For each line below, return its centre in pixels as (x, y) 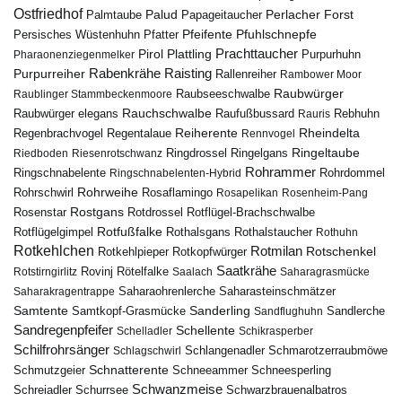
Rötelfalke (143, 271)
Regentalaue (139, 133)
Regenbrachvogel (58, 133)
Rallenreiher (246, 74)
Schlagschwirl (147, 350)
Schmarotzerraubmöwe (328, 350)
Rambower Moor (321, 74)
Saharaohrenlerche (167, 291)
